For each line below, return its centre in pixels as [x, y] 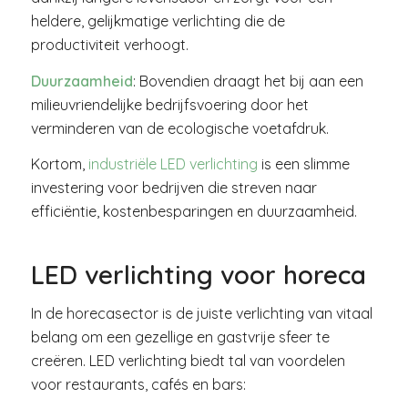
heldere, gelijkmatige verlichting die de [158, 20]
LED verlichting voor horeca [198, 275]
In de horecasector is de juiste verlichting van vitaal [201, 313]
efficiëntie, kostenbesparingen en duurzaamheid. [194, 212]
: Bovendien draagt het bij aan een [248, 81]
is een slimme [303, 164]
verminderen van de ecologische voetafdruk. [179, 128]
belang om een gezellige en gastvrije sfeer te [180, 337]
